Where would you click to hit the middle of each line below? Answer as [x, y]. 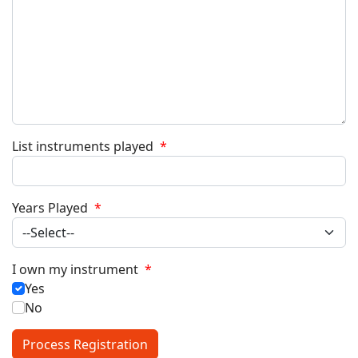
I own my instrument [77, 269]
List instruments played [84, 146]
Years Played [52, 208]
